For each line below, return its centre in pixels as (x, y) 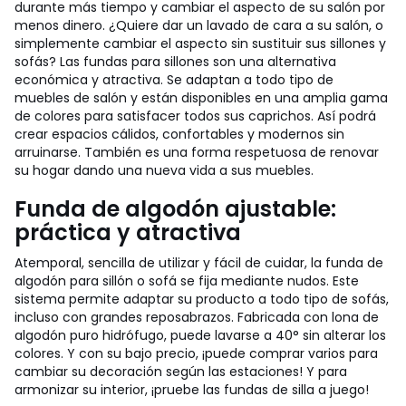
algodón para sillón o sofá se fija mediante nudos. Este (187, 281)
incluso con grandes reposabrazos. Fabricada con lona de (197, 317)
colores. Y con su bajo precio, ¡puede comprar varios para (196, 353)
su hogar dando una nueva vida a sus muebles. (164, 170)
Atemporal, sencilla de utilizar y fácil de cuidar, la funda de (199, 263)
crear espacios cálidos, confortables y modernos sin (179, 134)
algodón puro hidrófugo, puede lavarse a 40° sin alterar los (200, 335)
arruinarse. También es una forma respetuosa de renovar (197, 152)
